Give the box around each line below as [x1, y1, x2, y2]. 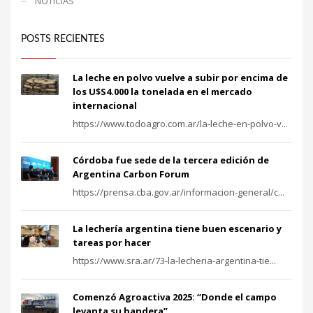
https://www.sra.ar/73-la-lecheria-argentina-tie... [73, 254, 276, 267]
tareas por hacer [73, 235, 151, 249]
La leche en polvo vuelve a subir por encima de [73, 71, 288, 84]
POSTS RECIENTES [21, 34, 105, 44]
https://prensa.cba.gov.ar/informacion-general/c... [73, 185, 284, 198]
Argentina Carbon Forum [73, 167, 189, 180]
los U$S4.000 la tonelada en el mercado [73, 85, 252, 98]
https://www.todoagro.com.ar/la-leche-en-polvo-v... [73, 117, 288, 130]
